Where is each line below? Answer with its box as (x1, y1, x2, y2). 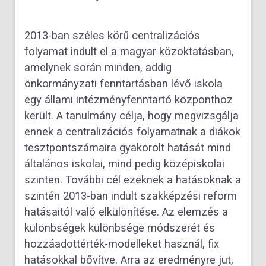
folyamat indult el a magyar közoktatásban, (24, 45, 234, 59)
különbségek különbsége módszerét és (24, 221, 215, 235)
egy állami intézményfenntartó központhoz (24, 93, 233, 107)
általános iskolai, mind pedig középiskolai (24, 157, 224, 171)
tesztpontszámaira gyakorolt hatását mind (24, 141, 231, 155)
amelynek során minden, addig (24, 61, 172, 75)
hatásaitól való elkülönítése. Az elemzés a (24, 205, 228, 219)
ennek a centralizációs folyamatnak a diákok (24, 125, 240, 139)
